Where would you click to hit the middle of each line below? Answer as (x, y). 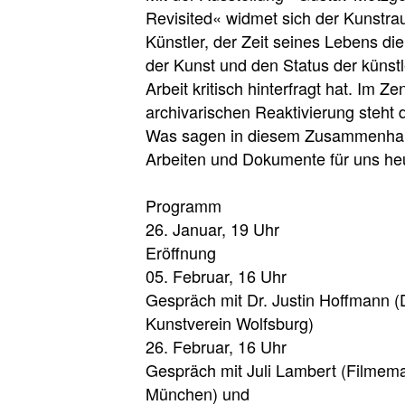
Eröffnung (181, 252)
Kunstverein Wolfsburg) (230, 322)
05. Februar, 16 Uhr (218, 275)
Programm (184, 205)
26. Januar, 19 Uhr (212, 228)
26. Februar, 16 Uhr (218, 346)
